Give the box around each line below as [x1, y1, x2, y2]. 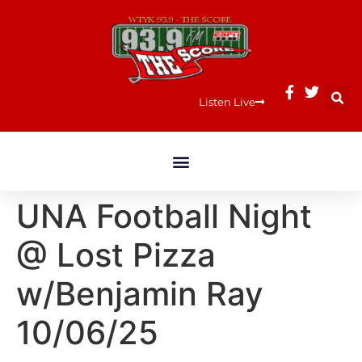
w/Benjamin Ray [16, 274, 263, 314]
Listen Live [199, 95, 255, 108]
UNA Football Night [16, 196, 312, 236]
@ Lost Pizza [16, 235, 216, 275]
